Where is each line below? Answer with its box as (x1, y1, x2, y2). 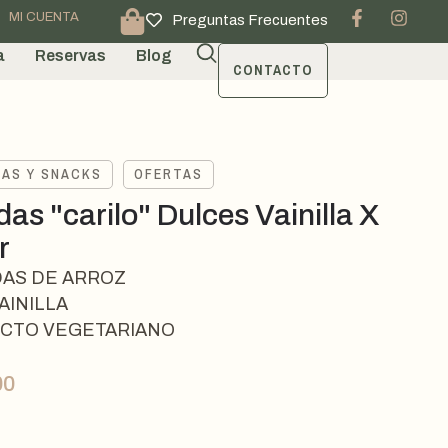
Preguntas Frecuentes (172, 12, 328, 28)
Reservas (35, 47, 106, 64)
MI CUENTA (9, 10, 79, 24)
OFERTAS (134, 165, 204, 183)
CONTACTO (233, 61, 314, 79)
